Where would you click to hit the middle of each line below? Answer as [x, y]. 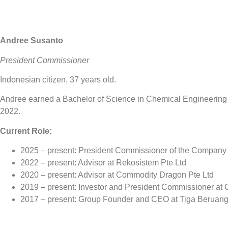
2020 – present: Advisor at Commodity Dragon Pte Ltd [117, 175]
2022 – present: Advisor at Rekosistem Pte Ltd [103, 163]
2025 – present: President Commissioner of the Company [123, 151]
